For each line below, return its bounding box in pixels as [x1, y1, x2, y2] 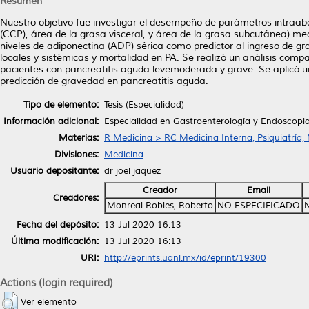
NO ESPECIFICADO [217, 199, 300, 211]
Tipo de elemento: [23, 99, 99, 110]
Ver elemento [21, 296, 77, 308]
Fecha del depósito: [17, 219, 99, 230]
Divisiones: [54, 148, 99, 160]
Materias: [59, 132, 99, 143]
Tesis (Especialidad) [104, 99, 184, 110]
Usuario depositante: [10, 165, 99, 177]
